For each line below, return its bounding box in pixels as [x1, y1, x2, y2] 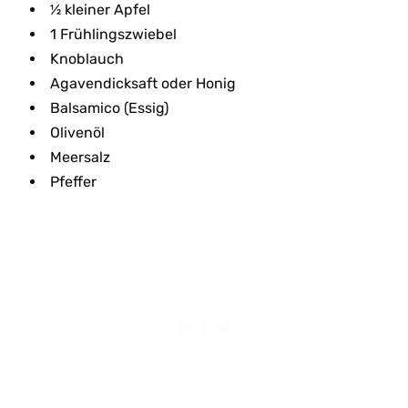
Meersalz [49, 148, 110, 166]
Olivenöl [49, 123, 105, 141]
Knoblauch [49, 49, 124, 67]
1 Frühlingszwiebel [49, 25, 177, 43]
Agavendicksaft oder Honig [49, 74, 236, 92]
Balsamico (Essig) [49, 98, 168, 117]
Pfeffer [49, 172, 97, 190]
